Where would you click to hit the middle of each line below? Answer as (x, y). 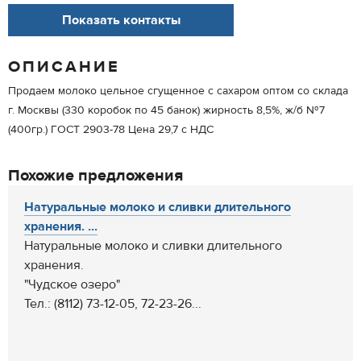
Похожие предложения (95, 175)
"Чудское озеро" (72, 284)
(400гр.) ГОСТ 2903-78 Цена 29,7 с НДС (111, 130)
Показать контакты (121, 20)
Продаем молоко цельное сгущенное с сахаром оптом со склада (178, 91)
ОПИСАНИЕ (64, 66)
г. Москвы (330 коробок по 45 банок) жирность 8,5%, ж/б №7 (166, 110)
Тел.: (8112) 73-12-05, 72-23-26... (113, 304)
